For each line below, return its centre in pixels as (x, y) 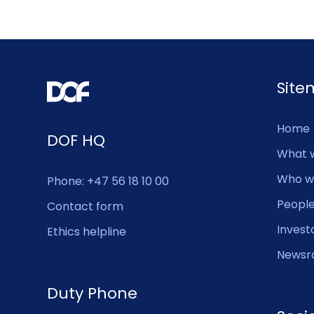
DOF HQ (76, 140)
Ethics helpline (87, 231)
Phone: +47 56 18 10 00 (108, 181)
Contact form (86, 206)
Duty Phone (93, 293)
